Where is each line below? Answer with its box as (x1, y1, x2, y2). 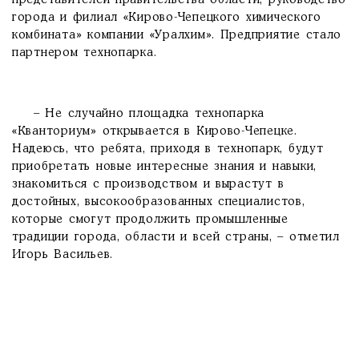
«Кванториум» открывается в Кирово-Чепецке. (12, 126, 297, 137)
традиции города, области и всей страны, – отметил (12, 232, 340, 243)
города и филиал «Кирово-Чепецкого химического (12, 12, 322, 23)
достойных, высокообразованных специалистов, (12, 196, 305, 208)
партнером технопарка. (12, 47, 157, 58)
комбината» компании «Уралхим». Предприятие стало (12, 30, 342, 41)
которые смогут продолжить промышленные (12, 214, 288, 225)
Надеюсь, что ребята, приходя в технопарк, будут (12, 143, 324, 155)
